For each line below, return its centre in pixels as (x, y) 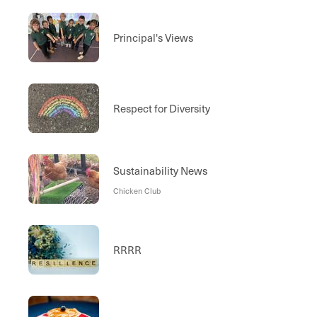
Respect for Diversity (162, 109)
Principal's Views (153, 38)
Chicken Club (137, 190)
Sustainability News (160, 170)
